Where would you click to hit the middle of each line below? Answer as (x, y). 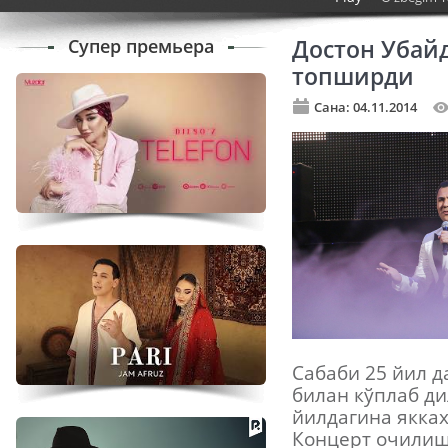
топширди (353, 76)
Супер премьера (141, 46)
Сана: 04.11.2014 (365, 107)
